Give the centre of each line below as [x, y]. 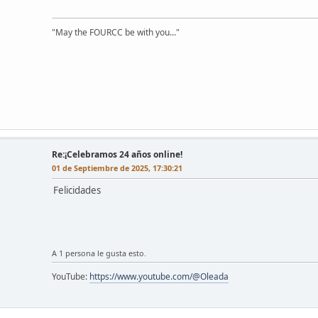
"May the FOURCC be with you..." [116, 32]
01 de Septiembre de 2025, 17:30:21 [117, 168]
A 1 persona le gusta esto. [99, 253]
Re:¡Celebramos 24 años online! [117, 154]
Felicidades [78, 190]
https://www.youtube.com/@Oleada [159, 276]
